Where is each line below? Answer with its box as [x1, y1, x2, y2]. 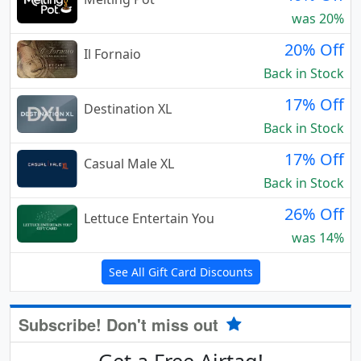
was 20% [292, 9, 344, 27]
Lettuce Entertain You [84, 209, 214, 227]
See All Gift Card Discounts [108, 263, 253, 280]
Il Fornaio [84, 44, 141, 63]
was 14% [292, 228, 344, 247]
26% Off [284, 202, 344, 225]
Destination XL [84, 99, 172, 118]
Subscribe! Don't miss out [19, 312, 223, 336]
